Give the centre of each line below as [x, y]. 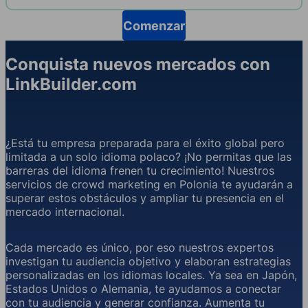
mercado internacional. [65, 212]
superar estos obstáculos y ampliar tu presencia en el [145, 198]
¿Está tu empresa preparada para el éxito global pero [145, 143]
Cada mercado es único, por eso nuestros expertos [140, 248]
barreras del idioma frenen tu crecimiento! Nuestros [140, 171]
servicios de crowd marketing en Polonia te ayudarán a [149, 185]
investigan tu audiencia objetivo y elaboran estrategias [148, 262]
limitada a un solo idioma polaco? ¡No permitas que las [148, 157]
